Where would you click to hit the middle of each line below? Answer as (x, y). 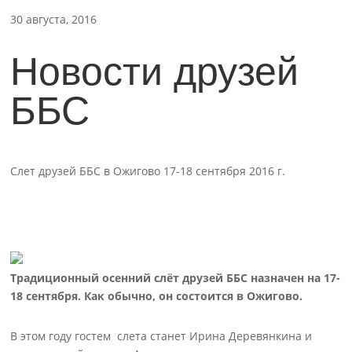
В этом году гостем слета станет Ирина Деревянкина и (161, 336)
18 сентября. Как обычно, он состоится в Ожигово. (157, 296)
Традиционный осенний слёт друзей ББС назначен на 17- (176, 278)
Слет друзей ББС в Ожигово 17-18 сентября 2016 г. (148, 171)
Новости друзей (155, 71)
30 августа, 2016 (54, 19)
